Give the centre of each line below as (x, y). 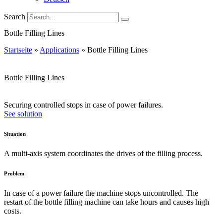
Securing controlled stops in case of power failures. (83, 105)
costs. (13, 211)
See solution (23, 113)
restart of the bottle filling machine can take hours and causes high (107, 202)
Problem (14, 173)
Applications (59, 50)
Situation (15, 134)
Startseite (18, 50)
